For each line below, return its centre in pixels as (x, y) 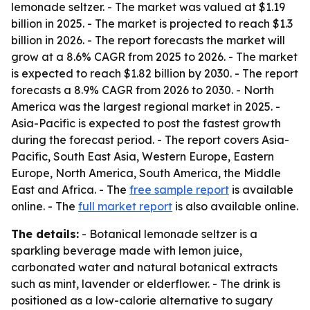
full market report (125, 206)
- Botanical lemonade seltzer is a (168, 234)
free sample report (179, 190)
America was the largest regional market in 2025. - (146, 107)
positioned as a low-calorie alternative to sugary (142, 300)
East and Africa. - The (70, 190)
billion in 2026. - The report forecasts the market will (148, 40)
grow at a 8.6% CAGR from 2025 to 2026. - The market (154, 57)
